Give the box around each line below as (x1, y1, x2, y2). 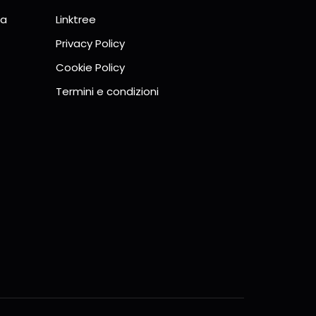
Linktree (56, 11, 96, 27)
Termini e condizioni (56, 83, 159, 99)
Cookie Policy (56, 59, 125, 75)
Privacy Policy (56, 35, 125, 51)
